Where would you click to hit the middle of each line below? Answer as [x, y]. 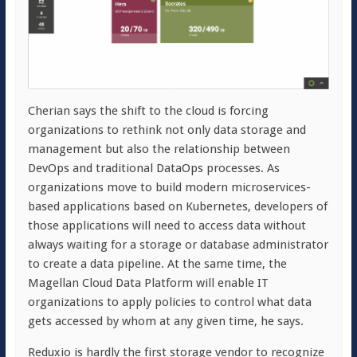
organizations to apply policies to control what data [169, 302]
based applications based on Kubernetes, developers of [177, 207]
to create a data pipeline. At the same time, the [157, 264]
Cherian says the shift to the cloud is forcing [148, 111]
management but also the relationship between [159, 149]
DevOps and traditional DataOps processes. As [153, 169]
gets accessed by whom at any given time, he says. [165, 322]
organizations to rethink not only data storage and [167, 130]
